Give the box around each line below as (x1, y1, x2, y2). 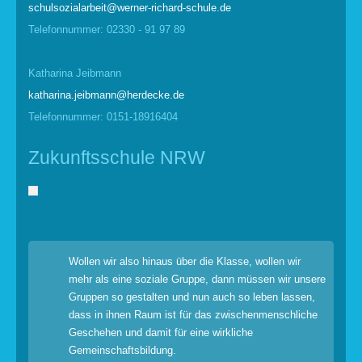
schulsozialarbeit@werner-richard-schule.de (28, 2, 231, 15)
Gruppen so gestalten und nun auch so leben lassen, (69, 291, 315, 304)
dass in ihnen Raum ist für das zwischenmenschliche (69, 309, 318, 322)
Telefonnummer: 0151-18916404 (28, 111, 178, 124)
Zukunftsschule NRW (28, 147, 205, 169)
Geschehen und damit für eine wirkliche (69, 326, 253, 339)
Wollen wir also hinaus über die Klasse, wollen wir (69, 255, 301, 268)
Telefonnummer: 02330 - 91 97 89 (28, 23, 185, 36)
